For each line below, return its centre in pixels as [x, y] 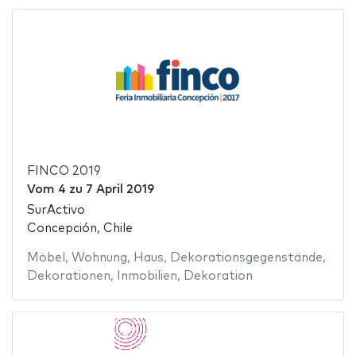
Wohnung [99, 258]
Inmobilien [147, 277]
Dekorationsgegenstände [246, 258]
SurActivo [56, 211]
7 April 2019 [120, 189]
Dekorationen [68, 277]
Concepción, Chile [79, 229]
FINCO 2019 [64, 171]
